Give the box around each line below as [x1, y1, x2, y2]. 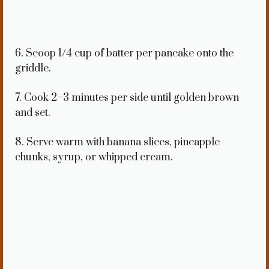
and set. [15, 106, 50, 120]
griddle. [15, 62, 51, 76]
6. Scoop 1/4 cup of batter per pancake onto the [15, 47, 234, 61]
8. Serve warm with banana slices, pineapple [15, 136, 220, 150]
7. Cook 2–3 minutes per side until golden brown [15, 91, 239, 105]
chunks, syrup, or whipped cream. [15, 151, 173, 165]
